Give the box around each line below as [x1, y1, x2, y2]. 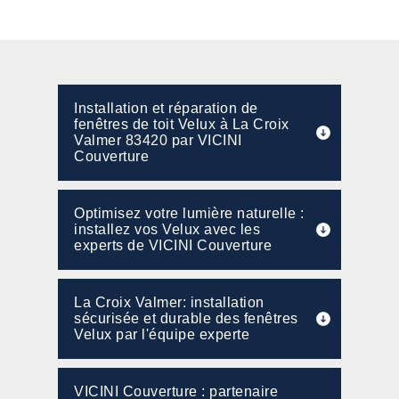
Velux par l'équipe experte [74, 327, 249, 342]
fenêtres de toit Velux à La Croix [74, 117, 289, 132]
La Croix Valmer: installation [74, 295, 265, 310]
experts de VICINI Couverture [74, 238, 272, 253]
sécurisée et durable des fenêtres [74, 311, 298, 326]
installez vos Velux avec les [74, 222, 260, 237]
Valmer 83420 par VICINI [74, 133, 242, 148]
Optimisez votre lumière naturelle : [74, 206, 305, 221]
